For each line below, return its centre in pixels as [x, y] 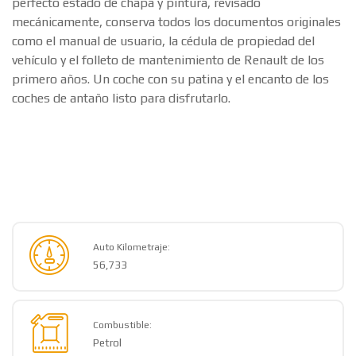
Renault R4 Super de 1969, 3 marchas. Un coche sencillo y [174, 104]
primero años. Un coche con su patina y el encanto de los [170, 219]
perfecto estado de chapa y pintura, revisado [136, 142]
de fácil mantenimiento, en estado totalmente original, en [172, 123]
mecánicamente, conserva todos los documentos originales [176, 161]
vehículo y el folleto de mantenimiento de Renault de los [168, 199]
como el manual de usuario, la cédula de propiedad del [163, 180]
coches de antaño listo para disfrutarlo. [121, 238]
